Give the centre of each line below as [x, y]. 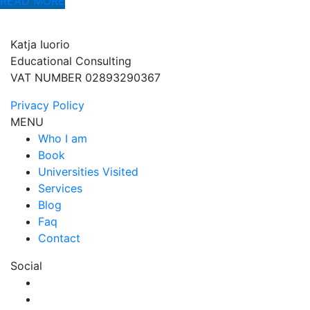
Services [60, 189]
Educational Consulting [71, 61]
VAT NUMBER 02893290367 [85, 78]
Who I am [63, 139]
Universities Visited [88, 172]
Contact [59, 238]
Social [26, 266]
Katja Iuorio [40, 45]
